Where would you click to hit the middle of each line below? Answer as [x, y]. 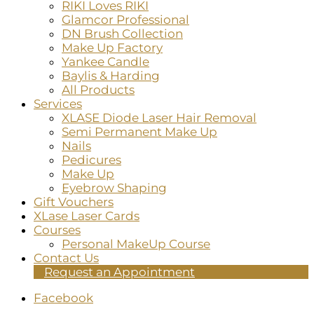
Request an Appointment [120, 272]
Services [58, 104]
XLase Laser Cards [87, 216]
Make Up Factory [112, 48]
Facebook [63, 298]
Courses [57, 230]
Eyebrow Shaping [114, 188]
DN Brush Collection [122, 34]
